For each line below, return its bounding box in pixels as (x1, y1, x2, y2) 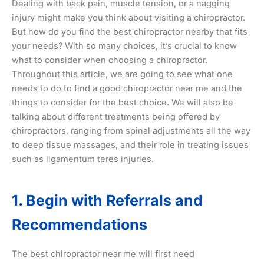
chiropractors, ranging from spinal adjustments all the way (12, 126, 250, 137)
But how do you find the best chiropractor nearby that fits (12, 27, 247, 38)
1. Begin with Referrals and (12, 191, 203, 209)
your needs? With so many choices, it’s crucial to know (12, 41, 237, 52)
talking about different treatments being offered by (12, 111, 220, 123)
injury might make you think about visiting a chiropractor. (12, 12, 245, 24)
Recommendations (12, 215, 147, 233)
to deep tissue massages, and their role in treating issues (12, 140, 249, 151)
